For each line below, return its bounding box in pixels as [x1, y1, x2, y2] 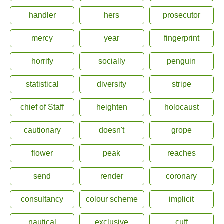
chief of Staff [20, 103, 64, 111]
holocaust [164, 103, 199, 111]
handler [28, 11, 56, 19]
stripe [171, 80, 191, 88]
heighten [96, 103, 127, 111]
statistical [25, 80, 59, 88]
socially [98, 57, 125, 65]
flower [31, 149, 53, 157]
